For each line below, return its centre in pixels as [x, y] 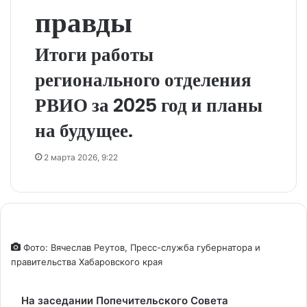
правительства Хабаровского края [87, 262]
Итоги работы [94, 54]
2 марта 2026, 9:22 [81, 157]
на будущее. [84, 131]
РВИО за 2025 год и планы [149, 105]
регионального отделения [143, 80]
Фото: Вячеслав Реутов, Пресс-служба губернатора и [140, 247]
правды [84, 22]
